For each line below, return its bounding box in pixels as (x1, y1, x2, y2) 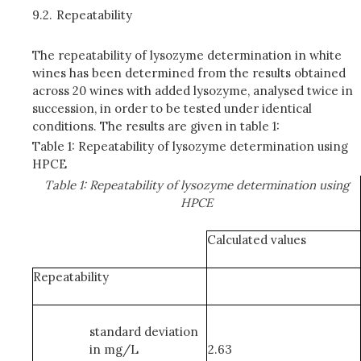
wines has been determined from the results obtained (32, 65, 346, 81)
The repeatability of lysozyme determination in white (32, 48, 342, 63)
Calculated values (207, 232, 307, 247)
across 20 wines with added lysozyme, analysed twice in (32, 83, 353, 98)
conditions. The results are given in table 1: (32, 118, 280, 134)
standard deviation (89, 324, 198, 339)
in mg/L (89, 342, 139, 357)
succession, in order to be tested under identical (32, 101, 312, 116)
